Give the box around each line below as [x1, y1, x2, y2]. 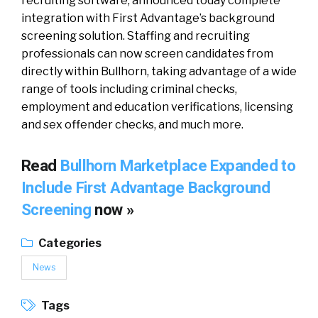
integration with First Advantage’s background [21, 11, 275, 25]
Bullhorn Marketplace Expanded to [60, 156, 296, 175]
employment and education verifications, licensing [21, 100, 293, 114]
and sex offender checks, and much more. [21, 118, 243, 131]
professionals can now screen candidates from [21, 47, 273, 60]
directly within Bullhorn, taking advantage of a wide [21, 65, 297, 78]
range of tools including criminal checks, [21, 82, 237, 96]
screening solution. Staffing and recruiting [21, 29, 250, 43]
